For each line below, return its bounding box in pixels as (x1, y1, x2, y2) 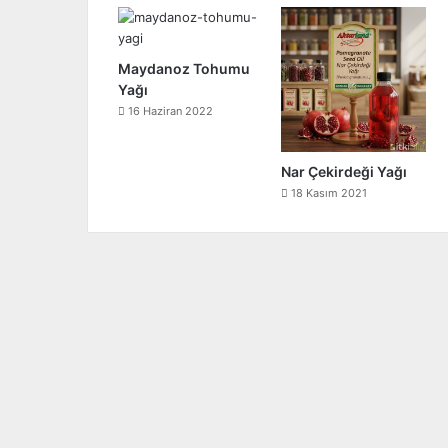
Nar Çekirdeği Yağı (281, 162, 408, 180)
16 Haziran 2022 (128, 104, 213, 118)
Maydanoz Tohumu (118, 60, 250, 77)
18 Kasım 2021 (291, 185, 368, 200)
